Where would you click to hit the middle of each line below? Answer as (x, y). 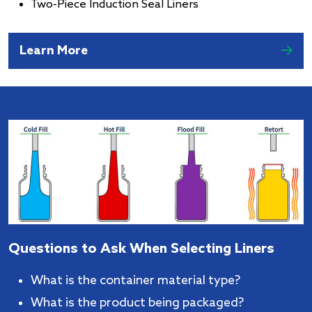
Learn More (54, 51)
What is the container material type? (135, 281)
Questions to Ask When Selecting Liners (141, 250)
